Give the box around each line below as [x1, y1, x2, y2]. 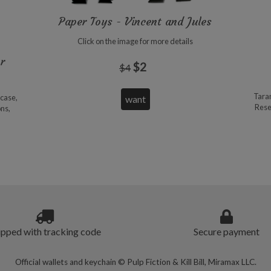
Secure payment [193, 225, 260, 237]
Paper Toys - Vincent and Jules [59, 15, 212, 29]
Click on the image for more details [77, 36, 194, 47]
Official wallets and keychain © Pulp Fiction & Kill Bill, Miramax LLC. [15, 256, 256, 267]
